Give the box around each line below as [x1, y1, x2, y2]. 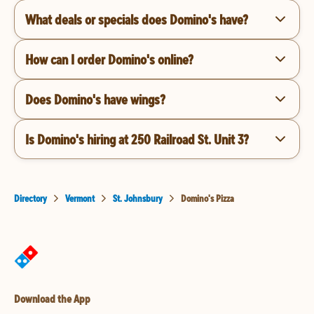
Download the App [14, 292, 90, 306]
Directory [14, 192, 47, 205]
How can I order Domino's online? [25, 50, 193, 68]
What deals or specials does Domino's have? [25, 10, 248, 28]
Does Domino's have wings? [25, 90, 165, 108]
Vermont [65, 192, 95, 205]
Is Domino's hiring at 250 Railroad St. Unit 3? [25, 130, 249, 148]
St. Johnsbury [113, 192, 163, 205]
